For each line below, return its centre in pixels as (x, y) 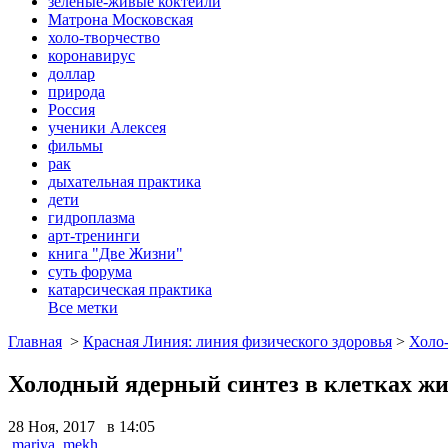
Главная (35, 341)
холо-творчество (104, 37)
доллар (71, 73)
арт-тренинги (94, 235)
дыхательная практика (124, 181)
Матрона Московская (120, 19)
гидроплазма (91, 217)
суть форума (90, 271)
